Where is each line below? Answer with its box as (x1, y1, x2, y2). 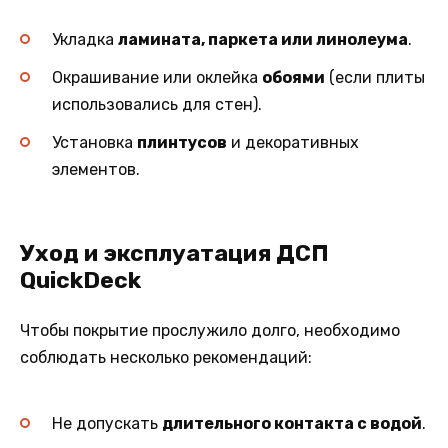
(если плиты (325, 67, 425, 87)
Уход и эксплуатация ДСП (20, 239, 329, 268)
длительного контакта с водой (162, 413, 422, 433)
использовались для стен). (52, 94, 262, 114)
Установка (52, 132, 137, 152)
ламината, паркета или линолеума (118, 29, 408, 49)
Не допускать (52, 413, 162, 433)
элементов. (52, 159, 140, 179)
